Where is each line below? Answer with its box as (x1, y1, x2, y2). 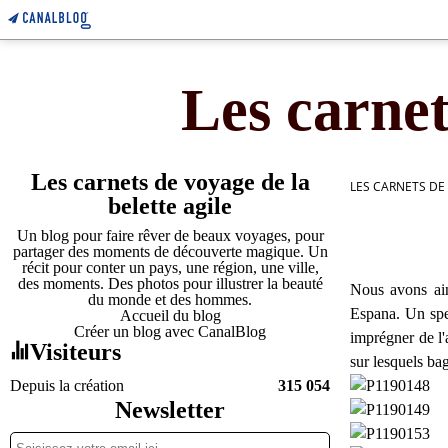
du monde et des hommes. (88, 291, 252, 308)
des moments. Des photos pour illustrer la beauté (17, 275, 323, 292)
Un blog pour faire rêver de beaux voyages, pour (16, 227, 324, 244)
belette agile (108, 193, 232, 219)
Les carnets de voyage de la (30, 169, 310, 195)
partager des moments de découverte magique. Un (12, 243, 328, 260)
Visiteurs (30, 339, 121, 365)
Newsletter (115, 397, 225, 423)
